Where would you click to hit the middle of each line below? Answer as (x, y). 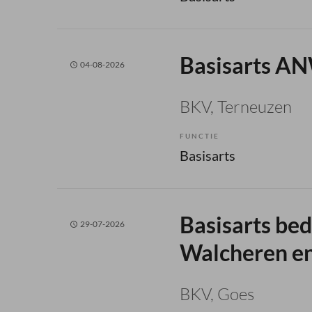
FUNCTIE (200, 135)
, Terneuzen (251, 106)
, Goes (232, 294)
